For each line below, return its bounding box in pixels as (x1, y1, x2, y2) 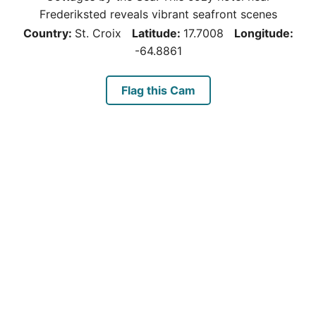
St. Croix (74, 26, 121, 40)
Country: (23, 26, 75, 40)
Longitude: (233, 26, 293, 40)
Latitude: (131, 26, 183, 40)
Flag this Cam (121, 83, 195, 97)
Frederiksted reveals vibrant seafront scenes (39, 7, 277, 21)
